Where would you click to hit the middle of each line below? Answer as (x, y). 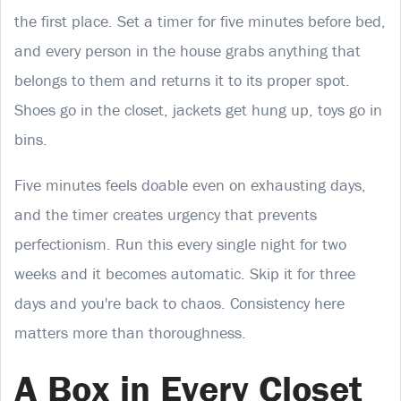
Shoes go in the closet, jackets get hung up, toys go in (198, 109)
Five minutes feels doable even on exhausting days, (190, 184)
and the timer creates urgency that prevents (166, 214)
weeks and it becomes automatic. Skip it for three (185, 273)
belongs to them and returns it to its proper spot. (182, 80)
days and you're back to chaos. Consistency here (179, 303)
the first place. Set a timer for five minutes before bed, (200, 21)
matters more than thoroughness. (130, 332)
